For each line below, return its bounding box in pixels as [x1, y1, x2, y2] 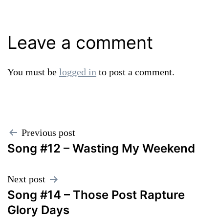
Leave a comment [7, 32, 153, 54]
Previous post [22, 127, 75, 138]
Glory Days [7, 203, 69, 218]
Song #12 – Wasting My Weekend [7, 141, 195, 156]
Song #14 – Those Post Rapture [7, 188, 185, 202]
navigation [7, 147, 92, 169]
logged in [59, 66, 96, 78]
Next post [7, 174, 45, 185]
